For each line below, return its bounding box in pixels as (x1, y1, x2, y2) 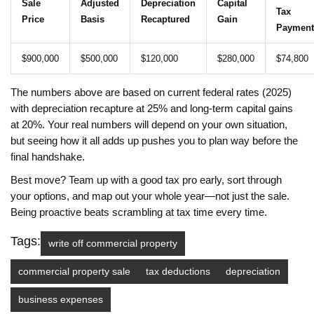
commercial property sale (18, 266, 130, 278)
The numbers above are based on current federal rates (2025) (11, 87, 292, 99)
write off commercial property (48, 238, 177, 250)
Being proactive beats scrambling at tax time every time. (11, 207, 267, 219)
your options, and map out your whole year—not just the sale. (11, 191, 289, 203)
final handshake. (11, 151, 85, 163)
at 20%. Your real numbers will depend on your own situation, (11, 119, 287, 131)
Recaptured (141, 14, 190, 25)
